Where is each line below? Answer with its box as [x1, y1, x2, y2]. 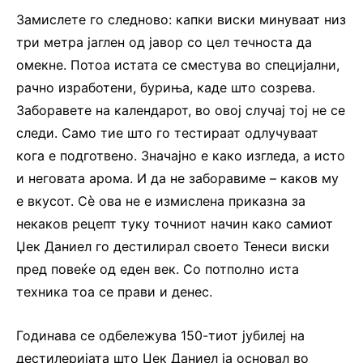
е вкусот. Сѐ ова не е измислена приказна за [16, 192, 305, 209]
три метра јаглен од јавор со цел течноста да [16, 33, 312, 50]
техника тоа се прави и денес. [16, 283, 212, 300]
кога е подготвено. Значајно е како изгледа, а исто [16, 147, 345, 164]
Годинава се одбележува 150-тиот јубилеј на [16, 327, 305, 344]
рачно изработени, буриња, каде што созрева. [16, 79, 315, 96]
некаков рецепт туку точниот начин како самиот [16, 215, 333, 232]
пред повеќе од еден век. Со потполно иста [16, 260, 299, 277]
